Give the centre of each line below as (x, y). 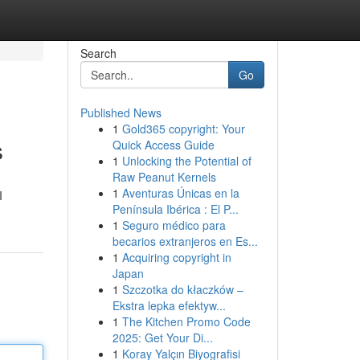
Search (98, 53)
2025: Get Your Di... (162, 337)
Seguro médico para (174, 225)
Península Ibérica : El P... (175, 209)
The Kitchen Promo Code (186, 321)
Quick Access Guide (163, 145)
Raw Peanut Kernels (164, 177)
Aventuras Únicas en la (180, 193)
